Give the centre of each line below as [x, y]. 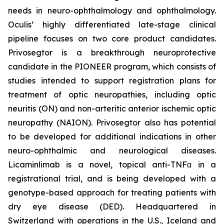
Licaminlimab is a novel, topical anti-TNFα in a [112, 164]
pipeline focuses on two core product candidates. [112, 38]
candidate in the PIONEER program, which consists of [112, 66]
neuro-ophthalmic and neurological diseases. [112, 150]
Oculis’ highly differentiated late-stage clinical [112, 24]
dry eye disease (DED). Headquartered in [112, 206]
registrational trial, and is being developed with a [112, 178]
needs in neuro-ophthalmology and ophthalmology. [112, 10]
